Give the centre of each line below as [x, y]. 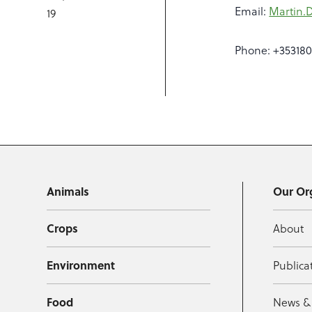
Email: [252, 11]
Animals [68, 191]
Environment [81, 265]
